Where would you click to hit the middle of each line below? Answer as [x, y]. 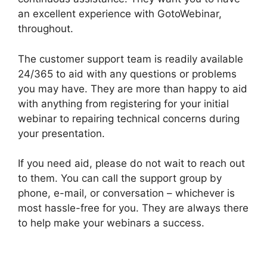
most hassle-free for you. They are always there [133, 208]
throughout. [46, 29]
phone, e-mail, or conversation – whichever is [126, 193]
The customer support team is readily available [131, 59]
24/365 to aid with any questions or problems [127, 74]
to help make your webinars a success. [111, 223]
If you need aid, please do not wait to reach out [131, 164]
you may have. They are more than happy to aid [133, 89]
